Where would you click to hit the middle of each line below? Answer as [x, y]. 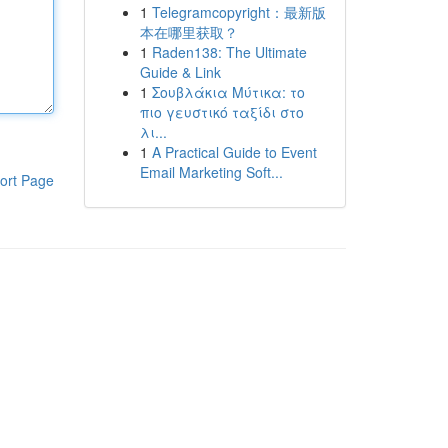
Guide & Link [180, 72]
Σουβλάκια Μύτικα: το [228, 92]
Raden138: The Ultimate [229, 52]
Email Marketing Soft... [211, 172]
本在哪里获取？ [188, 32]
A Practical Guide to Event [234, 152]
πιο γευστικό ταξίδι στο [221, 112]
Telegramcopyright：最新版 [238, 12]
